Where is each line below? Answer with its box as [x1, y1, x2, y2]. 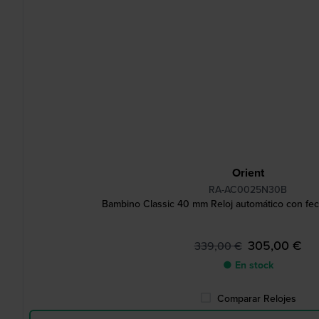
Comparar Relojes [216, 291, 296, 306]
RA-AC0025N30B [209, 182, 287, 197]
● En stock [222, 258, 273, 273]
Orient [231, 164, 264, 181]
